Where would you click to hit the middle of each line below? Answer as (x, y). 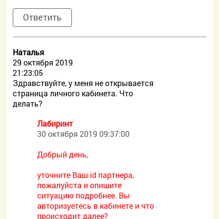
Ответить (43, 17)
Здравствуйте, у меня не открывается (83, 83)
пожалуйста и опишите (80, 185)
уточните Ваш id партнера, (86, 175)
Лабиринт (55, 123)
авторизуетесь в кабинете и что (96, 206)
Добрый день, (63, 154)
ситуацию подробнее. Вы (84, 195)
